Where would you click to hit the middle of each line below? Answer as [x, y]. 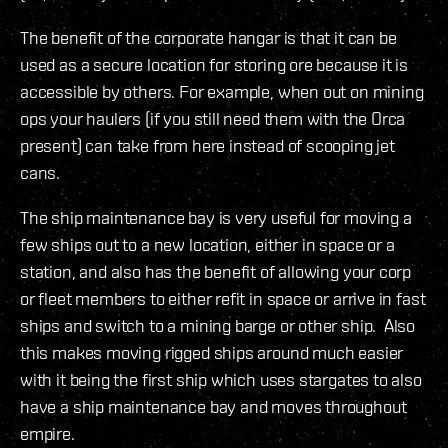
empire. [47, 433]
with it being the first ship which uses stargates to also [221, 379]
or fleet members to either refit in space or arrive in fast [223, 298]
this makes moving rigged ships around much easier [212, 352]
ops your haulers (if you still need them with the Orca [213, 118]
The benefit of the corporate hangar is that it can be [208, 37]
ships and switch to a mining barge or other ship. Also [218, 325]
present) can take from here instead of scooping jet [207, 145]
